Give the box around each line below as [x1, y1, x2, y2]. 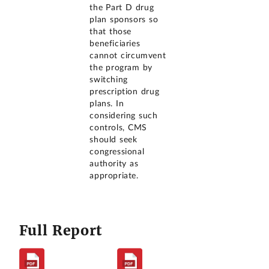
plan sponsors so [89, 16, 159, 25]
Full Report [19, 221, 103, 239]
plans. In [89, 100, 124, 109]
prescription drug [89, 88, 160, 97]
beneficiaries [89, 40, 141, 49]
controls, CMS [89, 124, 147, 133]
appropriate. [89, 172, 139, 181]
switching [89, 76, 128, 85]
